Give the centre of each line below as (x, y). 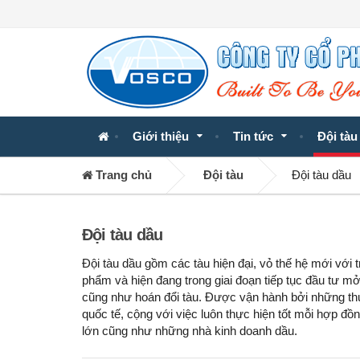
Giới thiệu (161, 137)
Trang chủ (122, 176)
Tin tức (253, 137)
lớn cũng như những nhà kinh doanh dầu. (193, 331)
